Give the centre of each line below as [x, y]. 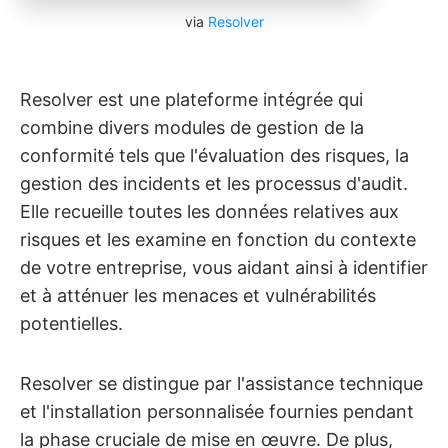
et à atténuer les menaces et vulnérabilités [198, 295]
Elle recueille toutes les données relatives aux [209, 211]
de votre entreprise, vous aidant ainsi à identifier [224, 267]
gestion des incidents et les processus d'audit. [214, 183]
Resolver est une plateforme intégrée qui [191, 99]
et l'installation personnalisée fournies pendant [217, 411]
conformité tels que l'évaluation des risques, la [214, 155]
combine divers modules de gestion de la [192, 127]
